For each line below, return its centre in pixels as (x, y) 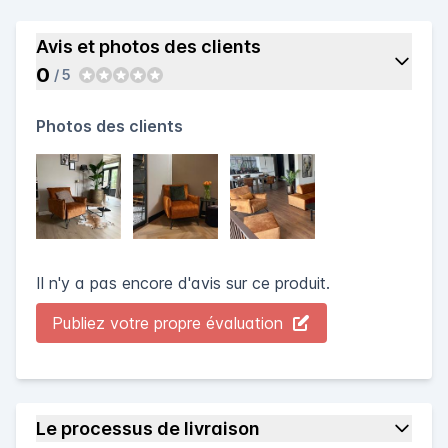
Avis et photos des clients (148, 46)
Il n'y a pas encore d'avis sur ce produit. (183, 282)
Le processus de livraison (148, 428)
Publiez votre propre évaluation (167, 322)
